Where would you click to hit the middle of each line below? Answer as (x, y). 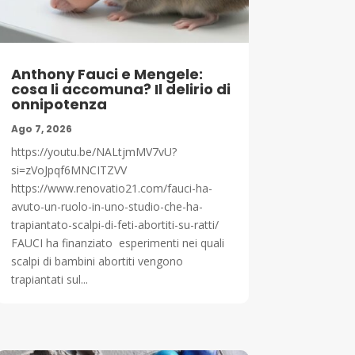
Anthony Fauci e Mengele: (107, 74)
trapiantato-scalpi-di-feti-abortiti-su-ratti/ (115, 224)
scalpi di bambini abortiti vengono (97, 261)
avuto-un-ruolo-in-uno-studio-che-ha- (107, 206)
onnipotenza (59, 104)
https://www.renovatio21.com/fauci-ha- (111, 188)
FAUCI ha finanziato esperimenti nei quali (117, 242)
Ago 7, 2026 (41, 128)
